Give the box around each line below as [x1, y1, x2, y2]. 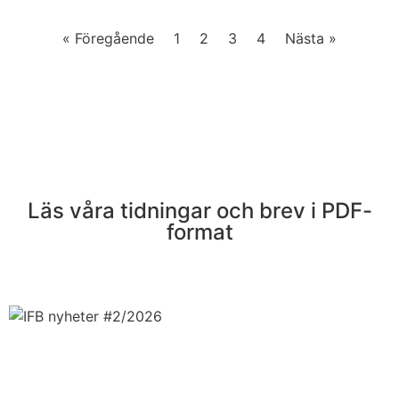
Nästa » [285, 29, 337, 47]
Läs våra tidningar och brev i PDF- [27, 198, 372, 224]
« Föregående [62, 29, 154, 47]
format [166, 219, 233, 245]
